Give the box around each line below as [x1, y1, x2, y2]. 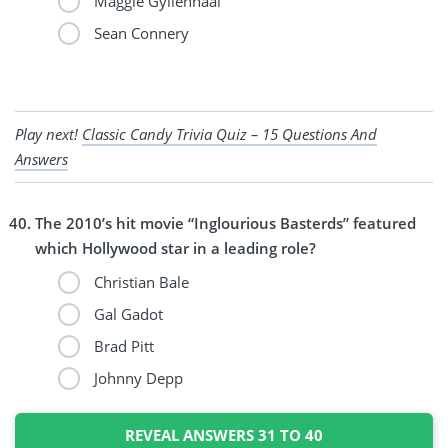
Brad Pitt [89, 335, 154, 356]
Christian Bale [89, 271, 189, 292]
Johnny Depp [89, 367, 183, 388]
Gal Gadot [89, 303, 163, 324]
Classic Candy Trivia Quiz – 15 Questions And [82, 123, 377, 144]
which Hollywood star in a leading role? [35, 237, 316, 258]
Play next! [15, 123, 82, 144]
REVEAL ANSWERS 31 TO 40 [125, 424, 323, 445]
